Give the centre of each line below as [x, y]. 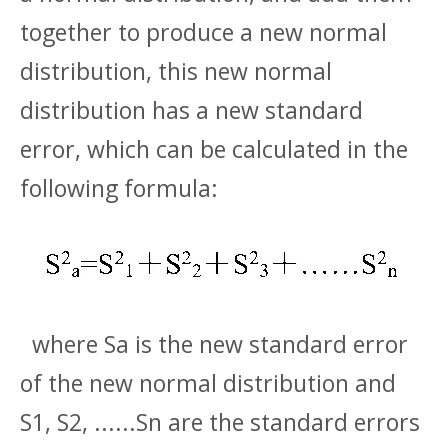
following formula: [119, 187]
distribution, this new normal [176, 70]
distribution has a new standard [191, 109]
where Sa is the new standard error [214, 343]
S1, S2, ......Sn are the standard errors [220, 421]
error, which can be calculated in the [214, 148]
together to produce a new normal [203, 31]
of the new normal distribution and [208, 382]
